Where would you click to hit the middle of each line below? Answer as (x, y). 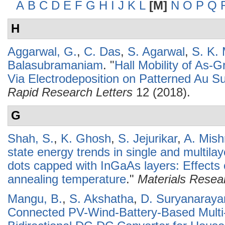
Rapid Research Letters (70, 92)
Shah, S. (31, 139)
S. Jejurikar (148, 139)
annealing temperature (67, 179)
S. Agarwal (156, 52)
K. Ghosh (86, 139)
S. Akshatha (101, 199)
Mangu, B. (35, 199)
